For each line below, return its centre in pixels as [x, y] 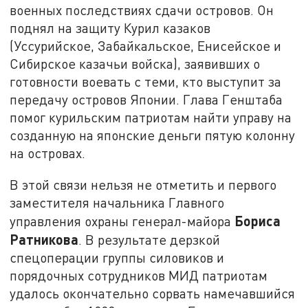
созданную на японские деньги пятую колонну [153, 135]
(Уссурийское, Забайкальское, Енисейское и [146, 46]
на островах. [48, 153]
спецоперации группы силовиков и [117, 257]
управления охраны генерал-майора [122, 221]
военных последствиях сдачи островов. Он [142, 10]
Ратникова [44, 239]
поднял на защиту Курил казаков [110, 28]
